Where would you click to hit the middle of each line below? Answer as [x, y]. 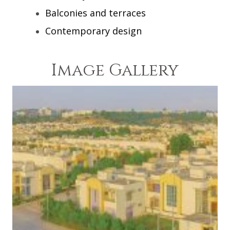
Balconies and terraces [95, 13]
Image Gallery [115, 70]
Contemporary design [93, 31]
